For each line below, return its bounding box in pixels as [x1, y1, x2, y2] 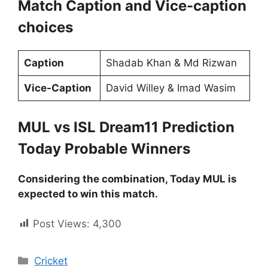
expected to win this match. [18, 187, 158, 200]
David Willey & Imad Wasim [105, 82, 236, 94]
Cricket [34, 255, 68, 267]
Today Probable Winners [18, 139, 190, 157]
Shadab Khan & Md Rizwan [105, 57, 237, 69]
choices [18, 19, 73, 36]
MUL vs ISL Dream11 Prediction [18, 118, 234, 136]
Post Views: [33, 218, 90, 230]
